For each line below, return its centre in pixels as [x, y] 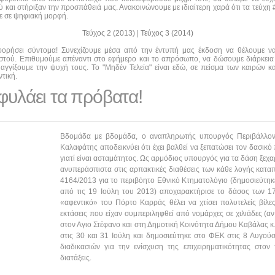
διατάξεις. [76, 258]
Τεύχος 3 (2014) [167, 33]
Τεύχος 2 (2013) [110, 33]
